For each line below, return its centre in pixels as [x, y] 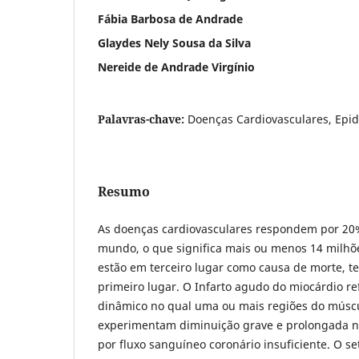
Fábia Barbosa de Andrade [170, 18]
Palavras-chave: [143, 119]
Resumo [124, 191]
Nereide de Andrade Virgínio [176, 67]
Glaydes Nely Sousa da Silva [174, 42]
